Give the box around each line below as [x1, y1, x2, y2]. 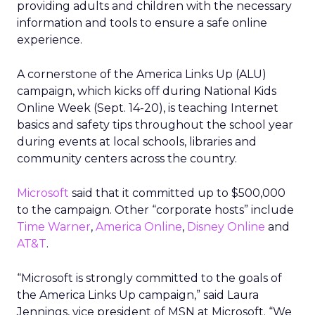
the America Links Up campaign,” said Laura [17, 288, 259, 302]
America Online [96, 220, 182, 233]
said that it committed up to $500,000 [69, 186, 285, 200]
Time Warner [17, 220, 91, 233]
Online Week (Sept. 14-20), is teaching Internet [17, 101, 278, 115]
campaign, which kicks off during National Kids [17, 84, 276, 98]
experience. [17, 33, 82, 46]
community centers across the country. [17, 152, 237, 165]
